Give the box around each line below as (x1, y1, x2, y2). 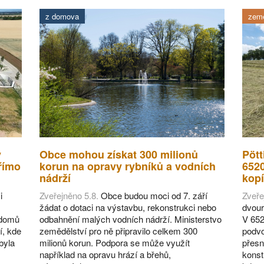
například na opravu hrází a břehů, (39, 248, 171, 261)
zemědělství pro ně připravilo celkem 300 (39, 225, 198, 237)
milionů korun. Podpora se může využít (39, 236, 190, 249)
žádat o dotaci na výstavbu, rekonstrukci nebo (39, 201, 217, 214)
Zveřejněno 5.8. (39, 189, 99, 202)
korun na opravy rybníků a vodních (39, 159, 216, 174)
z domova (45, 11, 80, 22)
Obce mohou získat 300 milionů (39, 147, 199, 163)
